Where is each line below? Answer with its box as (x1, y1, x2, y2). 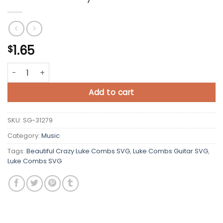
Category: (7, 131, 41, 140)
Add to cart (89, 87, 134, 98)
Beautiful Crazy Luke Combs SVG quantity (7, 63, 156, 73)
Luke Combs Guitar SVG (133, 147, 208, 156)
